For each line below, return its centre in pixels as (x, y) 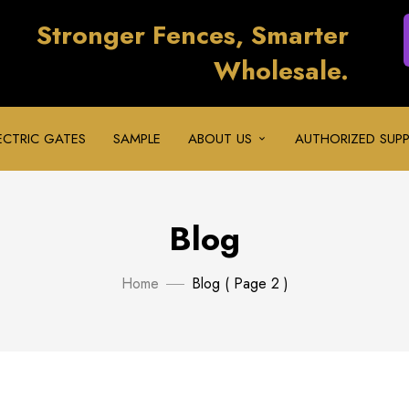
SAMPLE (137, 139)
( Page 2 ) (254, 283)
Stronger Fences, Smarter (192, 35)
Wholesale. (281, 71)
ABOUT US (220, 139)
